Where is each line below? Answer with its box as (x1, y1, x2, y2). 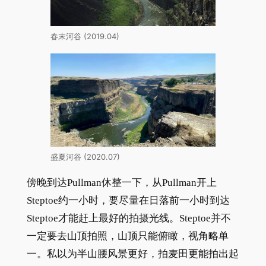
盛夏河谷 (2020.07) (50, 153, 120, 162)
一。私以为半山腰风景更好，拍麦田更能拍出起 (26, 248, 239, 259)
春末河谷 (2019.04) (50, 32, 119, 42)
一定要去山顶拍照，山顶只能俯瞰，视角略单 (26, 230, 229, 242)
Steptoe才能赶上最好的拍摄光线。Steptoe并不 (26, 212, 231, 224)
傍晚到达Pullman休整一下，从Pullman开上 (26, 176, 217, 188)
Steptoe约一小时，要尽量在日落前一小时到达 (26, 194, 230, 206)
